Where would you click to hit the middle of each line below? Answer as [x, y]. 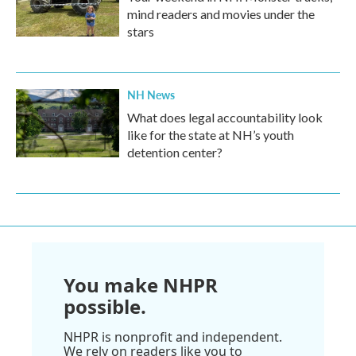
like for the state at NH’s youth [211, 135]
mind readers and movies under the [221, 14]
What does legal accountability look [225, 117]
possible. [105, 306]
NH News [151, 95]
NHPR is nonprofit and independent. [173, 337]
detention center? [175, 152]
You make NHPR [141, 285]
